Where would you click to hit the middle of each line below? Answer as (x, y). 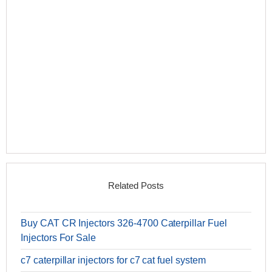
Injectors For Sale (59, 238)
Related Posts (136, 186)
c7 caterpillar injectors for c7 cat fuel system (113, 260)
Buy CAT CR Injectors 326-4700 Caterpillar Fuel (124, 223)
